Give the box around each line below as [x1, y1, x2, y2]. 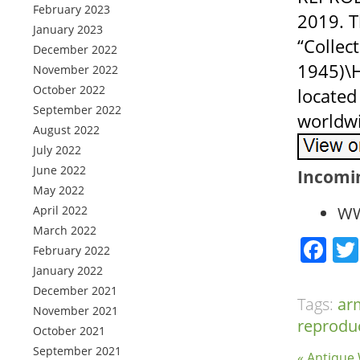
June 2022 [33, 162, 86, 178]
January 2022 [33, 263, 103, 278]
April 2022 [33, 202, 88, 218]
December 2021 [33, 283, 117, 298]
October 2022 [33, 82, 105, 97]
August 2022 [33, 122, 100, 137]
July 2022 [33, 142, 81, 157]
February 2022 [33, 243, 110, 258]
